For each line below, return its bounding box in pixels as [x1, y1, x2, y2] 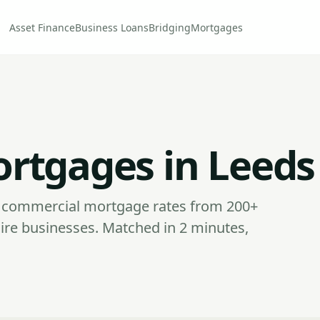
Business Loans [75, 20, 149, 34]
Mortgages [191, 20, 244, 34]
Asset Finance [9, 20, 76, 34]
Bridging [149, 20, 191, 34]
